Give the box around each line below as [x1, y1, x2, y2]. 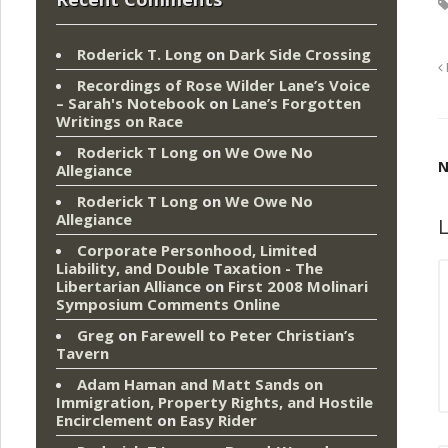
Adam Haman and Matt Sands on [77, 374, 323, 395]
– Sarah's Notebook [56, 93, 205, 114]
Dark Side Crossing [229, 44, 371, 65]
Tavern [56, 343, 109, 364]
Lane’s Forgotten [232, 93, 361, 114]
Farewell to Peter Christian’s [141, 325, 355, 346]
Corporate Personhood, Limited [77, 240, 317, 261]
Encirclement [56, 410, 153, 431]
